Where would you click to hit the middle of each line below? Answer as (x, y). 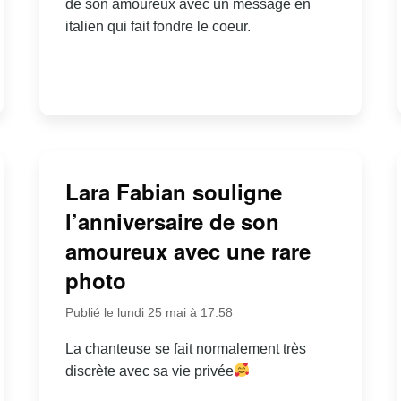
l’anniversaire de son (172, 221)
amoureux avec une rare (188, 250)
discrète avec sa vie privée (149, 371)
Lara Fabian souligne (173, 191)
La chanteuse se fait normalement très (185, 348)
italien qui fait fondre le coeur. (158, 26)
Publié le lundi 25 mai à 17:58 (149, 312)
